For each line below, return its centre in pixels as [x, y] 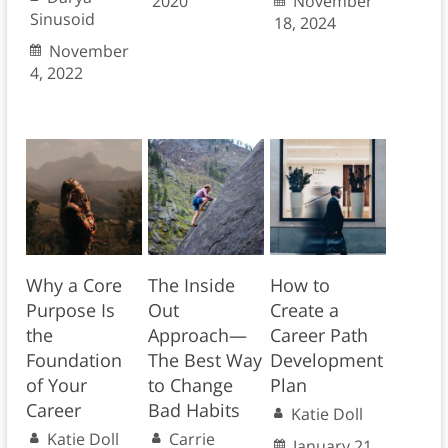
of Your [56, 385]
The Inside [191, 285]
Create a [304, 310]
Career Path [318, 335]
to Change [190, 385]
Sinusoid [62, 19]
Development [326, 360]
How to [299, 285]
